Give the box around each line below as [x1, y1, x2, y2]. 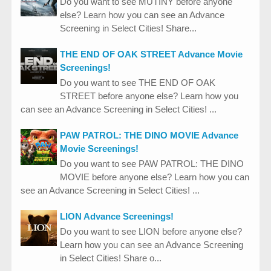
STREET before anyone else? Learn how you [60, 90, 238, 101]
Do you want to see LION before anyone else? [60, 226, 242, 237]
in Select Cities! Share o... [60, 252, 162, 263]
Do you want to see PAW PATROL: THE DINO [60, 158, 244, 169]
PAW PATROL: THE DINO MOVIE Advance [60, 129, 238, 140]
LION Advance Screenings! [60, 211, 174, 221]
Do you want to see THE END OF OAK [60, 77, 215, 88]
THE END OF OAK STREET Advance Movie [60, 48, 243, 59]
